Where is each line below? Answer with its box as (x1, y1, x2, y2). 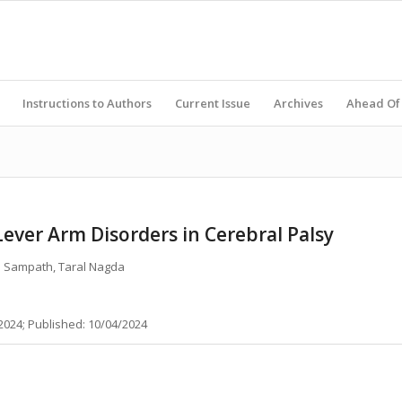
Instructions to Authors (22, 95, 152, 111)
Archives (274, 95, 323, 111)
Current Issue (175, 95, 250, 111)
